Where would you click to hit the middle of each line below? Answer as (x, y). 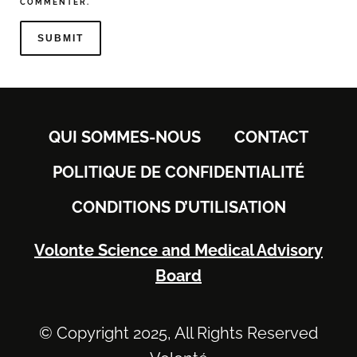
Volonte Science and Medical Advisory (178, 250)
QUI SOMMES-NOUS (125, 137)
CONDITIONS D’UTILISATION (178, 207)
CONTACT (271, 137)
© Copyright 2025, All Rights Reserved (178, 333)
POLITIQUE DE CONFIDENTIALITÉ (178, 172)
